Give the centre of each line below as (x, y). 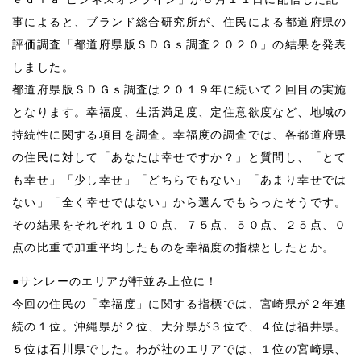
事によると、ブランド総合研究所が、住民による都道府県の (180, 22)
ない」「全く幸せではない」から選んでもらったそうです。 (180, 202)
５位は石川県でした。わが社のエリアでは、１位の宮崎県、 (180, 349)
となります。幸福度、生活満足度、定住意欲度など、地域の (180, 112)
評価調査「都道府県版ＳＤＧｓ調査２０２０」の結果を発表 (180, 44)
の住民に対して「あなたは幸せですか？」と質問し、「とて (180, 157)
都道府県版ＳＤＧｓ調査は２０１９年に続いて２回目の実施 (180, 89)
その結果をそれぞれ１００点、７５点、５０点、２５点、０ (180, 225)
